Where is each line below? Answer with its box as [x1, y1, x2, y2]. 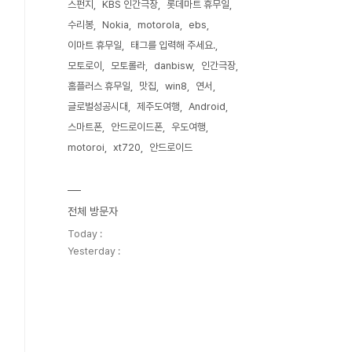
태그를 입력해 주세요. [130, 39, 215, 51]
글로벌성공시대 [68, 101, 128, 112]
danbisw [154, 60, 192, 71]
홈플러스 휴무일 [68, 80, 130, 92]
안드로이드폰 [111, 121, 163, 133]
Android [189, 101, 225, 112]
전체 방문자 [68, 205, 118, 218]
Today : [68, 228, 102, 240]
